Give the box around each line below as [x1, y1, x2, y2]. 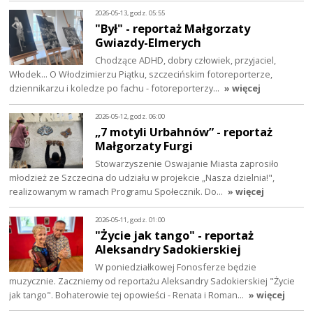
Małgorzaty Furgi [95, 137, 194, 154]
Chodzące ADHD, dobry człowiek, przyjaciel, [95, 53, 277, 66]
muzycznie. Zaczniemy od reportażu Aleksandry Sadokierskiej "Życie [9, 274, 296, 287]
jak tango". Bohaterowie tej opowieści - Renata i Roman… [9, 288, 247, 301]
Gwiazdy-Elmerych [95, 34, 202, 50]
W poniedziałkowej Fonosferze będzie [95, 260, 257, 273]
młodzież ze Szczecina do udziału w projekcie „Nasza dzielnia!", [9, 170, 275, 184]
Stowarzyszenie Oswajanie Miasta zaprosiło [95, 156, 279, 170]
